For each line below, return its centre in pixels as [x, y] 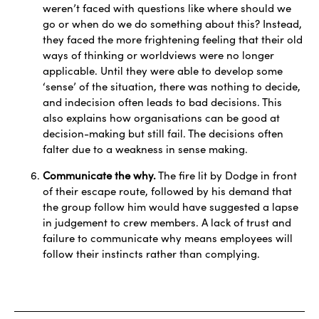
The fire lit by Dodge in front [226, 176]
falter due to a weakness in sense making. [145, 149]
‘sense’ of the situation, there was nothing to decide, [172, 87]
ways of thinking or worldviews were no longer [158, 55]
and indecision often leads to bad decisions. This [162, 102]
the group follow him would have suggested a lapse [171, 207]
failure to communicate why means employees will [168, 238]
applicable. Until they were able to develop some [163, 71]
